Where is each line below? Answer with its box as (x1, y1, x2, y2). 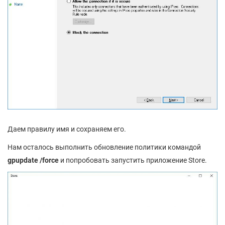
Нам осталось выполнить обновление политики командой (8, 143, 201, 151)
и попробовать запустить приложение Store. (59, 156, 207, 164)
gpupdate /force (8, 156, 59, 164)
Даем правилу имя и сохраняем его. (8, 125, 126, 133)
